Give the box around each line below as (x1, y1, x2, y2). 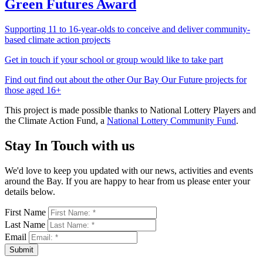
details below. (5, 187, 55, 197)
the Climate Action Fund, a (5, 116, 107, 126)
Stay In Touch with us (5, 138, 134, 154)
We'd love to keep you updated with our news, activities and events (5, 166, 253, 176)
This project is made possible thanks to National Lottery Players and (5, 105, 256, 116)
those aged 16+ (5, 85, 61, 96)
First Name (5, 207, 46, 218)
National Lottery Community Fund (107, 116, 236, 126)
